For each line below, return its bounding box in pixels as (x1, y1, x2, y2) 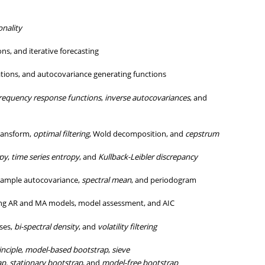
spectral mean (82, 174, 132, 186)
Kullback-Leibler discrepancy (98, 151, 198, 163)
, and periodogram (131, 174, 197, 186)
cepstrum (185, 128, 219, 139)
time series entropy (11, 151, 80, 163)
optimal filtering (33, 128, 90, 139)
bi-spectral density (14, 221, 79, 232)
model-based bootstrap (25, 244, 109, 255)
